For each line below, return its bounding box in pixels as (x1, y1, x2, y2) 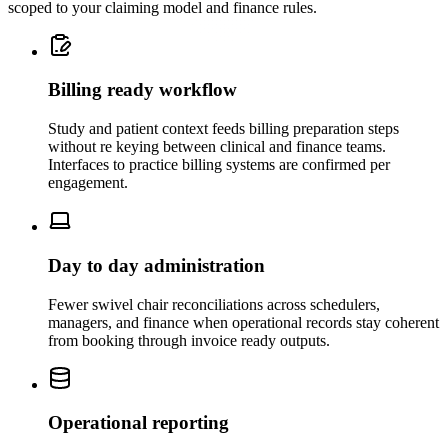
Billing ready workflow (48, 79, 237, 101)
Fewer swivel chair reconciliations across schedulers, (48, 295, 380, 313)
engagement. (48, 174, 128, 192)
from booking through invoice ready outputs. (48, 331, 330, 349)
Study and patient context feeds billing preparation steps (48, 120, 399, 138)
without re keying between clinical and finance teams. (48, 138, 386, 156)
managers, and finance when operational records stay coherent (48, 313, 439, 331)
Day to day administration (48, 254, 265, 276)
